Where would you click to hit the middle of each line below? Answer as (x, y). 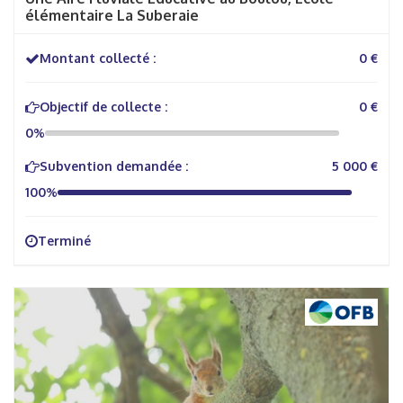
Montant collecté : (98, 58)
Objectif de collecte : (103, 107)
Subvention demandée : (114, 166)
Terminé (64, 241)
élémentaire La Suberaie (112, 15)
